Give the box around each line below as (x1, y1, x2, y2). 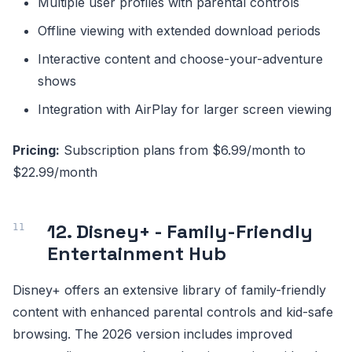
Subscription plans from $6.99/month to (60, 142, 306, 159)
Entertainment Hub (47, 241, 226, 266)
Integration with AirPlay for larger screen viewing (38, 101, 332, 118)
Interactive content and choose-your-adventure (38, 51, 323, 68)
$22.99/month (13, 164, 97, 181)
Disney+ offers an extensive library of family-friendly (13, 282, 326, 299)
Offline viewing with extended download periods (38, 23, 321, 39)
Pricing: (13, 142, 60, 159)
